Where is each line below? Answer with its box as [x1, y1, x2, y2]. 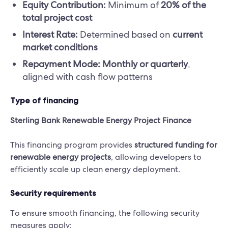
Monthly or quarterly [102, 58, 188, 70]
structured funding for [134, 139, 217, 150]
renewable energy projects [10, 152, 111, 162]
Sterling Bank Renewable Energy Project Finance [10, 115, 191, 126]
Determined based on [78, 28, 173, 40]
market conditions [22, 41, 98, 53]
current [173, 28, 203, 40]
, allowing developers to [111, 152, 202, 162]
